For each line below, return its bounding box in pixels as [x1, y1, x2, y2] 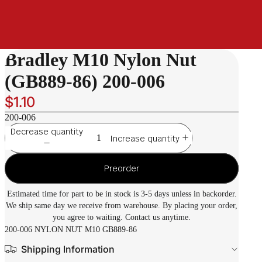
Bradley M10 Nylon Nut [5, 49, 196, 70]
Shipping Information [21, 243, 115, 255]
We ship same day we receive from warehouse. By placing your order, [6, 201, 237, 210]
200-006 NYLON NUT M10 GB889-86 [5, 225, 137, 234]
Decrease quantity [10, 126, 83, 137]
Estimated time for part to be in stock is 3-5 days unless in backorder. [6, 189, 237, 198]
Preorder [104, 163, 139, 174]
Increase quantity [109, 133, 180, 144]
